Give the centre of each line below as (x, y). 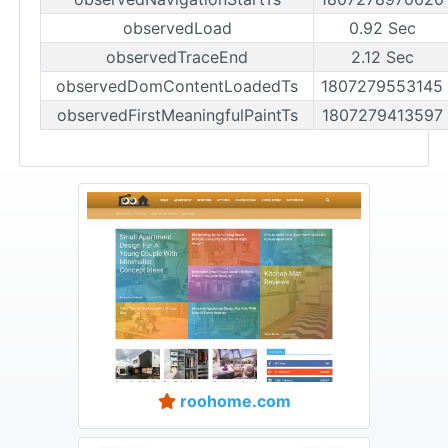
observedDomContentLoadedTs (177, 85)
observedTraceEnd (177, 56)
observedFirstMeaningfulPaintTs (177, 114)
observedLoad (177, 27)
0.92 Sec (382, 27)
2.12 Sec (382, 56)
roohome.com (233, 401)
